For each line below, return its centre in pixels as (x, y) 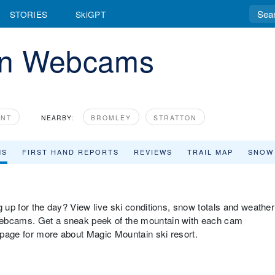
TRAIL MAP (210, 152)
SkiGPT (91, 14)
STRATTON (175, 118)
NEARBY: (57, 118)
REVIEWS (153, 152)
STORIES (29, 14)
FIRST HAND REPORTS (71, 152)
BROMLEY (111, 118)
